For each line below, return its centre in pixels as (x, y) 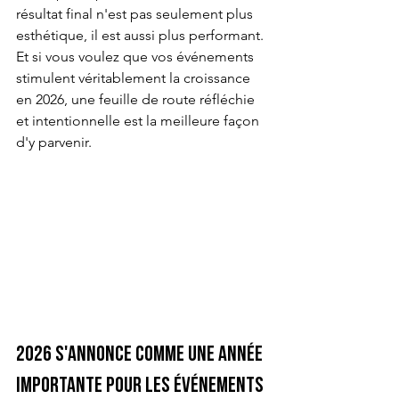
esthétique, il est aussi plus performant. (142, 35)
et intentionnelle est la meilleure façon (139, 121)
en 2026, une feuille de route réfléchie (137, 99)
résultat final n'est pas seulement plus (136, 14)
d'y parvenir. (54, 142)
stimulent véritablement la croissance (135, 78)
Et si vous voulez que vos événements (137, 57)
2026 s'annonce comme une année (141, 356)
